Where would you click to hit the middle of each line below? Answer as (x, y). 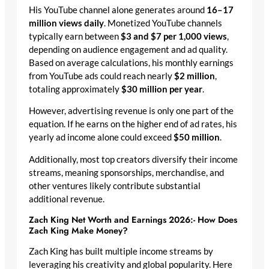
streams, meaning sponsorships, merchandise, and (126, 172)
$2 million (195, 76)
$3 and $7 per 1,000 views (174, 36)
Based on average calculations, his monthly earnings (131, 62)
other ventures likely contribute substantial (115, 186)
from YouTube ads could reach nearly (101, 76)
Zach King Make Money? (78, 231)
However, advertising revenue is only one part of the (131, 111)
